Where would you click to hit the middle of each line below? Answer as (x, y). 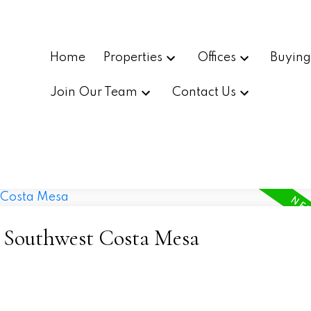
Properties (133, 57)
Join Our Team (94, 93)
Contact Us (204, 93)
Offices (216, 57)
